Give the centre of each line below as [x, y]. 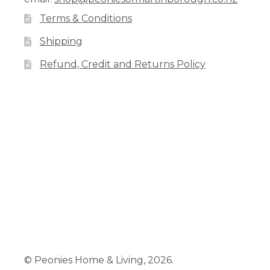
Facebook [58, 105]
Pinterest [71, 105]
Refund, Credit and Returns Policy [122, 64]
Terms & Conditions [86, 19]
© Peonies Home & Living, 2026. [99, 260]
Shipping [61, 42]
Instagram [89, 105]
